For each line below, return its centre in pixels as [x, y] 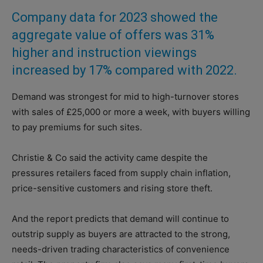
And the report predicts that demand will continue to [120, 218]
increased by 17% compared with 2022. [124, 70]
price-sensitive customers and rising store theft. [112, 188]
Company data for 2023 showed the [115, 17]
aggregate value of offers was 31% [113, 35]
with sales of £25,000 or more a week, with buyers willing [131, 112]
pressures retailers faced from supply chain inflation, [121, 173]
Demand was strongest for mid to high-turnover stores [125, 96]
